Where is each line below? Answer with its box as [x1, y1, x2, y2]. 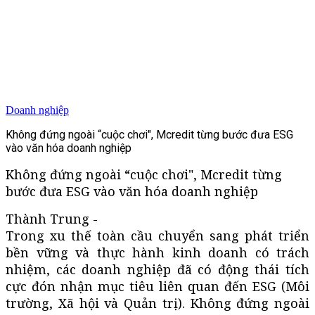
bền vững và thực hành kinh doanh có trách [6, 243, 309, 261]
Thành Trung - [6, 210, 98, 227]
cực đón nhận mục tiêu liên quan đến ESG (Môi [6, 277, 309, 295]
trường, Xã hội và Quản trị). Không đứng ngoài [6, 294, 309, 311]
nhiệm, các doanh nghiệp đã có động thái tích [6, 260, 309, 278]
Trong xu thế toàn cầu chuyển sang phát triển [6, 226, 309, 244]
